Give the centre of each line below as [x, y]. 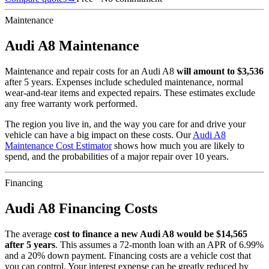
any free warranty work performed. [71, 103]
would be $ [198, 234]
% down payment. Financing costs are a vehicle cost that [144, 255]
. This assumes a [87, 244]
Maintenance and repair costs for [68, 71]
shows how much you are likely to [179, 145]
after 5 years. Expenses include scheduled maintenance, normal [124, 82]
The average [28, 234]
